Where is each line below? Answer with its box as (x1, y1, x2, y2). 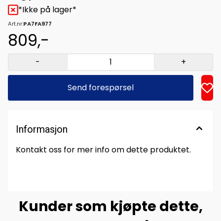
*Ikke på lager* (18, 4, 76, 15)
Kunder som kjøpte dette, (18, 197, 203, 216)
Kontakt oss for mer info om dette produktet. (16, 144, 191, 155)
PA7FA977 (23, 20, 52, 28)
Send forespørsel (67, 82, 134, 93)
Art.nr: (8, 20, 23, 28)
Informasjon (16, 123, 68, 135)
